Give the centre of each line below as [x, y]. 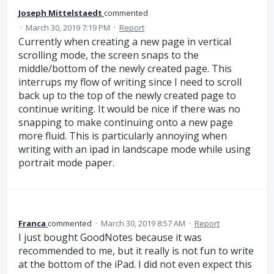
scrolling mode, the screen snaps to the [109, 55]
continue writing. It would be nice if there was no [129, 109]
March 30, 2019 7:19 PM [68, 27]
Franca [32, 224]
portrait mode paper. [66, 162]
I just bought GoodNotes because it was [110, 238]
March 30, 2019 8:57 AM [143, 224]
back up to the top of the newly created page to [127, 95]
